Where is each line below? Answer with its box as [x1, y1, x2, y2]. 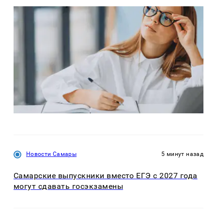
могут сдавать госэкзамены [14, 181, 123, 191]
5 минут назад [161, 150, 203, 157]
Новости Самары [26, 150, 77, 157]
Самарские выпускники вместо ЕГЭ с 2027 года [14, 170, 198, 180]
